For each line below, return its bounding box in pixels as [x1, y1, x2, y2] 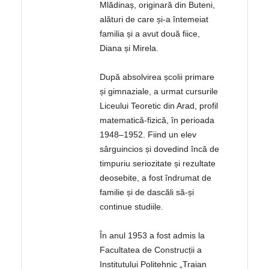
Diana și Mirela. [100, 43, 159, 53]
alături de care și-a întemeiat [100, 14, 209, 25]
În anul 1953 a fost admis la [100, 231, 205, 241]
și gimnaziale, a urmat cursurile [100, 86, 219, 97]
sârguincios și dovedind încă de [100, 144, 220, 154]
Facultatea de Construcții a [100, 245, 202, 255]
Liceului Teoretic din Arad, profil [100, 101, 219, 111]
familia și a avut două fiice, [100, 29, 201, 39]
